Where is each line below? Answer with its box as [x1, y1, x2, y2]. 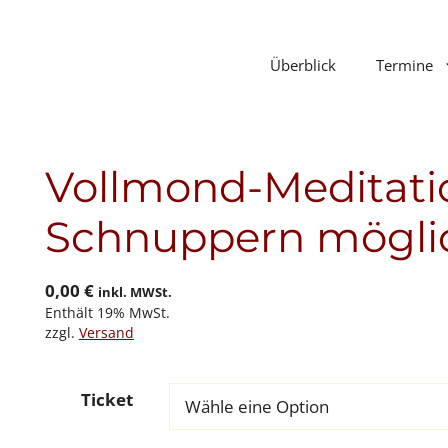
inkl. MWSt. [97, 282, 172, 301]
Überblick [269, 54, 336, 75]
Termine [375, 54, 433, 75]
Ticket [80, 387, 133, 411]
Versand [78, 322, 134, 342]
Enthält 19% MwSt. [44, 302, 170, 322]
